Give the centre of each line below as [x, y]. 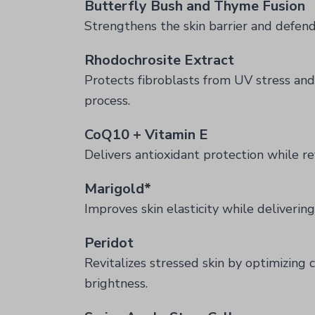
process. [107, 101]
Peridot [109, 243]
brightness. [116, 283]
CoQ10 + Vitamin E [146, 135]
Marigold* [118, 189]
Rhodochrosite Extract [159, 60]
